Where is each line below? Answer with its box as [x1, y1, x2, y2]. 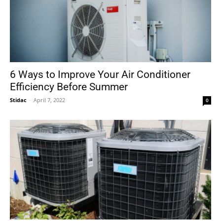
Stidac [10, 96, 27, 104]
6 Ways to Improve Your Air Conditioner [10, 69, 190, 81]
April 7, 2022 [34, 96, 65, 104]
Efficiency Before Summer [10, 81, 128, 93]
